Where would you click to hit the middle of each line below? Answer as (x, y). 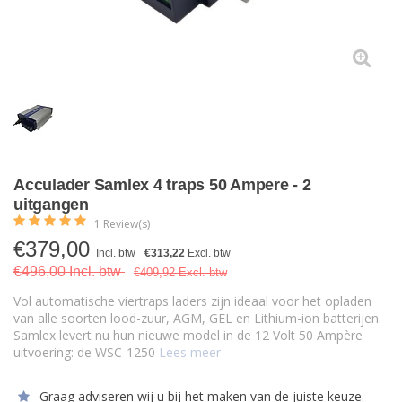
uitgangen (51, 204)
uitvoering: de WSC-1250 (86, 352)
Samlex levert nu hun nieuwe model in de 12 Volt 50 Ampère (188, 335)
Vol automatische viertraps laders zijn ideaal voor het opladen (192, 301)
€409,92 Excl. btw (180, 272)
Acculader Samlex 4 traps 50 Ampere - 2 (162, 184)
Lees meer (190, 352)
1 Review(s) (122, 224)
